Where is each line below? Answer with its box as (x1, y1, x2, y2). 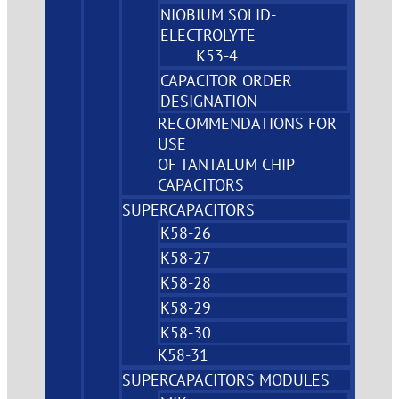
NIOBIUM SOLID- (160, 4, 277, 25)
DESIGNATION (160, 90, 258, 111)
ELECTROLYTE (160, 24, 256, 45)
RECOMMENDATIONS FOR (158, 112, 338, 134)
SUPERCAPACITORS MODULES (122, 369, 330, 390)
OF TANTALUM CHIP (158, 153, 295, 175)
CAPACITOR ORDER (160, 69, 293, 91)
